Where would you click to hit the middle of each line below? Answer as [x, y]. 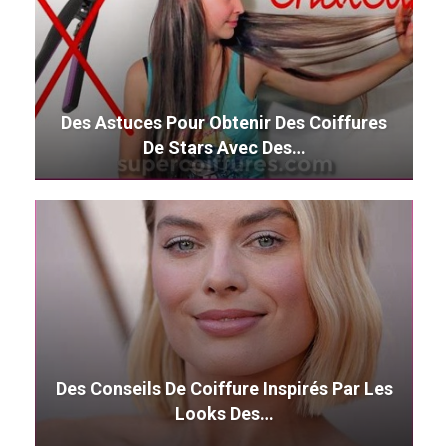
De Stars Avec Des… [224, 148]
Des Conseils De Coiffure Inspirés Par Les [224, 388]
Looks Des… [224, 413]
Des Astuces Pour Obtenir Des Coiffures [224, 123]
